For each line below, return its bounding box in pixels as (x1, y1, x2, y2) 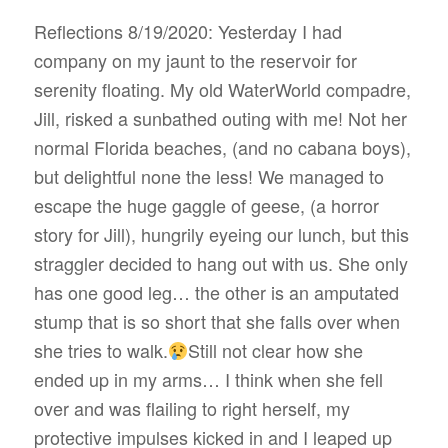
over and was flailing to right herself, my (33, 395, 350, 422)
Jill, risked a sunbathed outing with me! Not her (33, 105, 407, 132)
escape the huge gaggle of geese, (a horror (33, 192, 379, 219)
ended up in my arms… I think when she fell (33, 366, 383, 393)
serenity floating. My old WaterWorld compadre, (33, 76, 411, 103)
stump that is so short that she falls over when (33, 308, 400, 335)
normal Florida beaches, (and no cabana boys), (33, 134, 411, 161)
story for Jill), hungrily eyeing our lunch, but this (33, 221, 409, 248)
